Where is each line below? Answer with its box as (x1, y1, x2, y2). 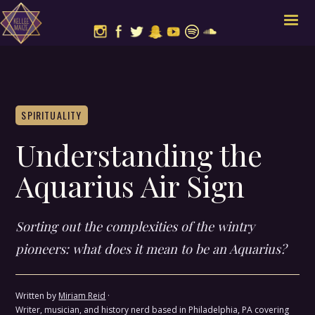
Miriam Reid (58, 290, 106, 302)
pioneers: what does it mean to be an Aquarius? (15, 240, 287, 257)
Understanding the (15, 135, 263, 174)
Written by (15, 290, 59, 302)
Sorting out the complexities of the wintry (15, 217, 255, 235)
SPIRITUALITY (21, 108, 82, 122)
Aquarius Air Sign (15, 166, 245, 205)
